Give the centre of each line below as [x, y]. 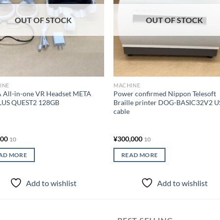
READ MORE [140, 155]
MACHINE [127, 85]
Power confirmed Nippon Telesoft [165, 94]
